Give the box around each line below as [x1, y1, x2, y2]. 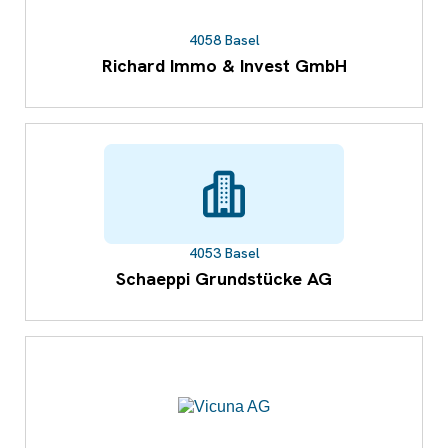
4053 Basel [188, 244, 260, 263]
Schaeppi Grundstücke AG [116, 267, 332, 291]
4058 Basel [188, 31, 260, 50]
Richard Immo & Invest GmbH [101, 54, 347, 78]
